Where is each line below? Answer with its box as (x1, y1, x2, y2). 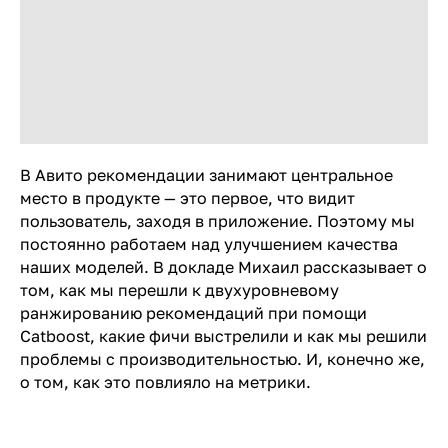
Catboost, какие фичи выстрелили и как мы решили (20, 325, 427, 346)
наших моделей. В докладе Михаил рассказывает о (20, 256, 427, 277)
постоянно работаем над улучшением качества (20, 233, 398, 254)
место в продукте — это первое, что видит (20, 187, 355, 208)
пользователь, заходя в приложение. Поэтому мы (20, 210, 415, 231)
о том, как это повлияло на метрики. (20, 371, 311, 392)
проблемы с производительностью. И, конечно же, (20, 348, 425, 369)
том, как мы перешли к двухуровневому (20, 279, 339, 300)
